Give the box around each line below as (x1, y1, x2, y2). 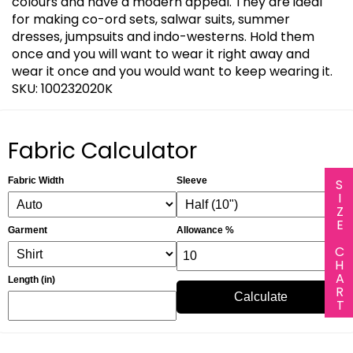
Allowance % (176, 224, 234, 236)
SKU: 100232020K (12, 79, 113, 98)
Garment (7, 224, 47, 236)
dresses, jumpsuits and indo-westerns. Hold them (12, 27, 314, 46)
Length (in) (7, 273, 55, 285)
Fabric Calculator (7, 135, 197, 166)
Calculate (234, 289, 288, 303)
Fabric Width (7, 174, 64, 186)
